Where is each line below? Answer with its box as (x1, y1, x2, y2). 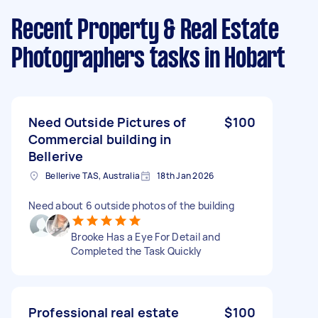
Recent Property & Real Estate (11, 18, 279, 44)
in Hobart (199, 46, 285, 72)
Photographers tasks (11, 46, 200, 72)
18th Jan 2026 (157, 169, 214, 182)
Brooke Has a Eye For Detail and (71, 229, 220, 243)
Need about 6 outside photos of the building (28, 198, 234, 212)
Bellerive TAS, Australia (45, 169, 140, 182)
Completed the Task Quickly (71, 243, 202, 258)
